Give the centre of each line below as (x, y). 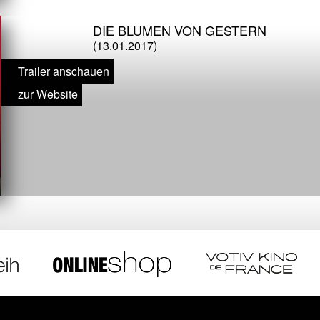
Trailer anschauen (63, 71)
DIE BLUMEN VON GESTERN (179, 30)
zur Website (47, 94)
